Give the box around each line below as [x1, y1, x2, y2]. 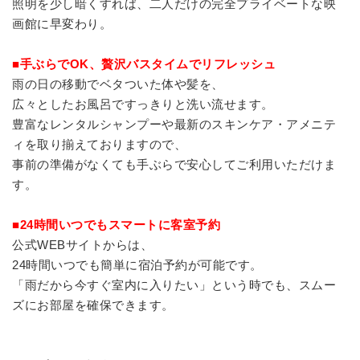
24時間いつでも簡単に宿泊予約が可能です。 [12, 258, 263, 272]
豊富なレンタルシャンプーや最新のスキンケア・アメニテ [12, 117, 336, 131]
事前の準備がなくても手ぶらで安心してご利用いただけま [12, 157, 336, 171]
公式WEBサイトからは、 [12, 238, 153, 252]
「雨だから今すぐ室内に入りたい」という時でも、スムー [12, 278, 336, 292]
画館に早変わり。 [12, 17, 112, 31]
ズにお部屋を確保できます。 [12, 298, 174, 312]
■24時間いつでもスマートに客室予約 [12, 218, 220, 231]
